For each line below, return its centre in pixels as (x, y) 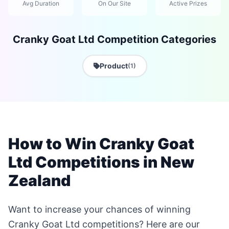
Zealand (39, 180)
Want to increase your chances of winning (99, 209)
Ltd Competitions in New (101, 162)
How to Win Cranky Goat (101, 144)
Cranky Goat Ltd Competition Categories (114, 39)
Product (113, 66)
